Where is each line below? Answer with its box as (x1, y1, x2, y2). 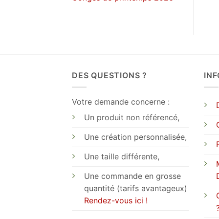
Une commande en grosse (84, 171, 181, 181)
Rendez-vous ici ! (84, 196, 148, 206)
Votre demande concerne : (72, 97, 170, 107)
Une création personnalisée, (84, 132, 187, 142)
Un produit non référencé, (84, 112, 179, 123)
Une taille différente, (84, 152, 159, 162)
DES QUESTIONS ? (72, 70, 147, 80)
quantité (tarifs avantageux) (84, 183, 187, 194)
